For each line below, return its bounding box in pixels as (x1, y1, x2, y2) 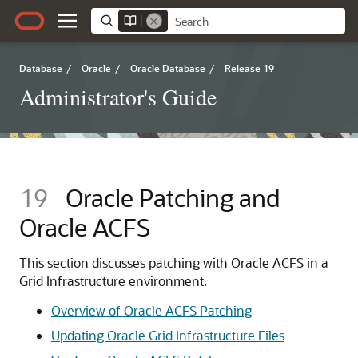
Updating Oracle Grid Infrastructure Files (51, 327, 284, 344)
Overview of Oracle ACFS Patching (51, 302, 252, 319)
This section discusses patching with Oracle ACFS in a (19, 254, 328, 271)
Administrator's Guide (19, 82, 217, 112)
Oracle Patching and (66, 181, 280, 213)
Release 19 (225, 62, 274, 74)
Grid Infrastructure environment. (19, 272, 207, 289)
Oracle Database (130, 62, 205, 74)
